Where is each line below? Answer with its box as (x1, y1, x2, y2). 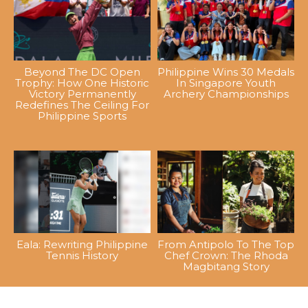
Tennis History (46, 248, 118, 262)
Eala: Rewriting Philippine (16, 237, 148, 251)
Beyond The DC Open (24, 65, 140, 79)
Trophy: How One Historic (15, 76, 149, 90)
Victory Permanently (28, 87, 136, 101)
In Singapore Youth (176, 76, 276, 90)
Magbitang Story (182, 259, 269, 273)
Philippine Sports (38, 109, 126, 123)
